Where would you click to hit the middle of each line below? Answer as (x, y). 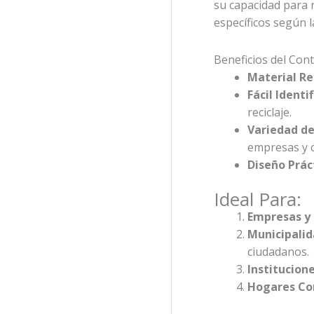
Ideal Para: (258, 199)
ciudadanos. (278, 251)
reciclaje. (269, 112)
